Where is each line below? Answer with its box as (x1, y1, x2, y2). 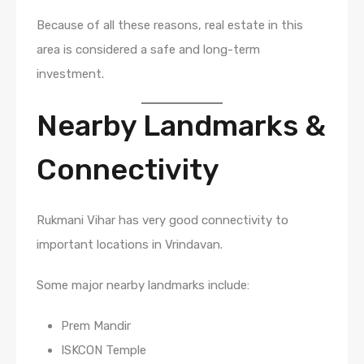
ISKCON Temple (61, 342, 146, 357)
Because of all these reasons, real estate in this (37, 17, 303, 32)
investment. (37, 66, 104, 81)
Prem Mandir (61, 318, 131, 333)
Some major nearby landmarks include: (37, 277, 249, 292)
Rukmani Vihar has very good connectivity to (37, 212, 288, 227)
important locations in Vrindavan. (37, 236, 223, 252)
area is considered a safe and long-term (37, 41, 260, 57)
